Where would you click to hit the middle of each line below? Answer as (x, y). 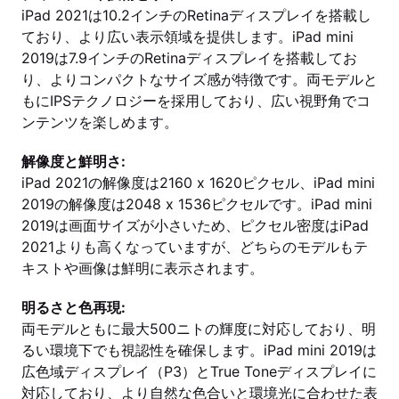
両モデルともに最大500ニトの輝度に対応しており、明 (199, 329)
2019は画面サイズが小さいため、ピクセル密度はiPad (195, 225)
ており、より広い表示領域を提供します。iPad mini (187, 37)
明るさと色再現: (73, 307)
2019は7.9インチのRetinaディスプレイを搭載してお (189, 58)
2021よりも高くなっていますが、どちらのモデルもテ (195, 247)
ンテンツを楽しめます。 (100, 122)
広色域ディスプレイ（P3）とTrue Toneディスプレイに (199, 371)
